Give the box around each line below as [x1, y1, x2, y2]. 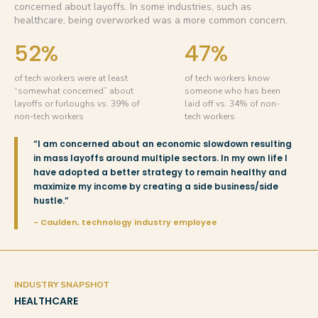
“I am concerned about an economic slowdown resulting [33, 138, 292, 150]
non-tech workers [14, 111, 84, 123]
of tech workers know [184, 72, 270, 84]
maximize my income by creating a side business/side [33, 180, 278, 193]
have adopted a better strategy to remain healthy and [33, 166, 287, 179]
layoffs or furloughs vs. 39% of [14, 98, 140, 110]
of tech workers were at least [14, 72, 128, 84]
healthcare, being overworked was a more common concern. [14, 13, 287, 28]
